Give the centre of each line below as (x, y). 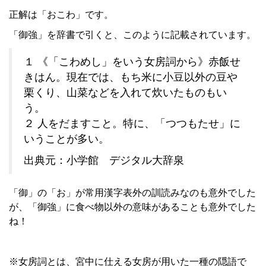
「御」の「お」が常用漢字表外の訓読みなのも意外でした (132, 193)
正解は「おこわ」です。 (61, 15)
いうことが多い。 (66, 139)
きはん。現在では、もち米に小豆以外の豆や (131, 77)
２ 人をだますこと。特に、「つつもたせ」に (132, 123)
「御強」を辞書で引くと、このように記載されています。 (132, 35)
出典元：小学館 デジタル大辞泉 (104, 160)
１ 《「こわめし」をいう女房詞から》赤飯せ (132, 62)
